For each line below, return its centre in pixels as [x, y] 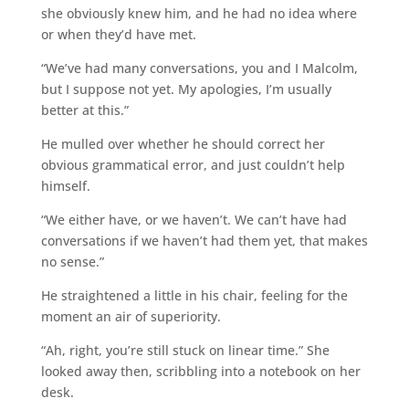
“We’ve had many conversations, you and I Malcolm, [199, 68]
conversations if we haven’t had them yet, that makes [204, 240]
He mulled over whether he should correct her [183, 143]
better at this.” [84, 110]
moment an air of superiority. [131, 316]
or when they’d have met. [118, 34]
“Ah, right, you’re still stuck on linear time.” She [185, 350]
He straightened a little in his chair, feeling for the [194, 295]
